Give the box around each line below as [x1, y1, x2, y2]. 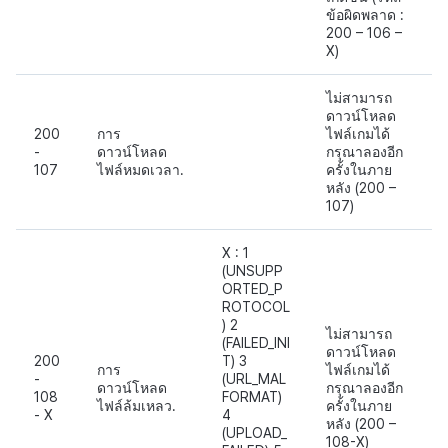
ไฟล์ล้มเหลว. [97, 397, 176, 414]
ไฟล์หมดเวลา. [97, 161, 184, 178]
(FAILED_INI [222, 334, 290, 351]
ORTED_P [222, 280, 283, 297]
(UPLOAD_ [222, 424, 287, 441]
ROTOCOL [222, 298, 290, 315]
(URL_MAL [222, 370, 286, 387]
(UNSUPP [222, 262, 283, 279]
